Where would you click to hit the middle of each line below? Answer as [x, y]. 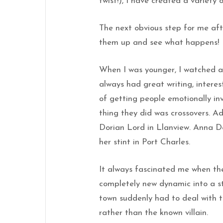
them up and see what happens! [159, 42]
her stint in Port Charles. [145, 142]
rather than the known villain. [154, 213]
